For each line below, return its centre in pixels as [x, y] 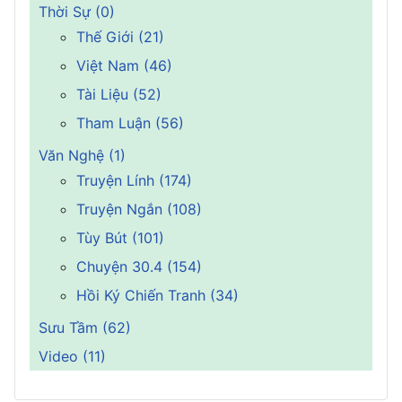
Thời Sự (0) [77, 11]
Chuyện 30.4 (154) [139, 266]
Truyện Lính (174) [134, 180]
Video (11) [72, 356]
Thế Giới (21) [120, 36]
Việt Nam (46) [124, 65]
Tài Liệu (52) [119, 94]
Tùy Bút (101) [120, 237]
